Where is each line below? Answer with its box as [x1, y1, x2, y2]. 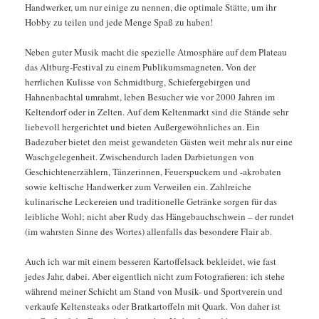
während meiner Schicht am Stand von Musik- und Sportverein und [24, 284, 283, 298]
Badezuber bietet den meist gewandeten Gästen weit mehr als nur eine [24, 135, 293, 148]
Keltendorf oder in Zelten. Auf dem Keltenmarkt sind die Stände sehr [24, 105, 288, 118]
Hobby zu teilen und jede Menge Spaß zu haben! [24, 15, 213, 28]
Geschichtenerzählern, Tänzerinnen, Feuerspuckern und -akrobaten [24, 164, 281, 178]
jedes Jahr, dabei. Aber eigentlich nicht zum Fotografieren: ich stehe [24, 269, 285, 283]
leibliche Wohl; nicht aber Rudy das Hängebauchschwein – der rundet [24, 209, 294, 223]
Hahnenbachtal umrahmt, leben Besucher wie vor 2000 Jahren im [24, 90, 275, 103]
